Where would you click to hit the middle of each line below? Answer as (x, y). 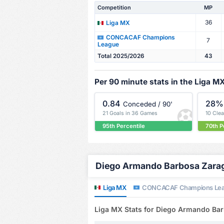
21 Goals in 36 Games (130, 113)
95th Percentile (123, 126)
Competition (114, 7)
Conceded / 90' (147, 104)
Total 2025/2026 (120, 56)
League (108, 44)
